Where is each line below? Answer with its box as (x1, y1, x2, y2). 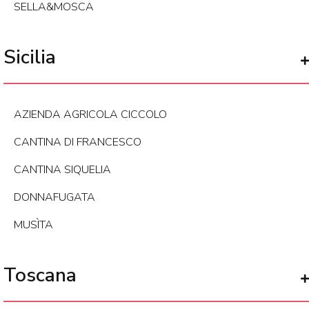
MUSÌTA (14, 217, 53, 233)
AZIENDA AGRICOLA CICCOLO (14, 107, 167, 123)
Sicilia (3, 44, 56, 71)
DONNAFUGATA (14, 190, 95, 206)
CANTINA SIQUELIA (14, 162, 111, 178)
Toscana (3, 262, 77, 289)
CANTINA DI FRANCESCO (14, 134, 141, 150)
